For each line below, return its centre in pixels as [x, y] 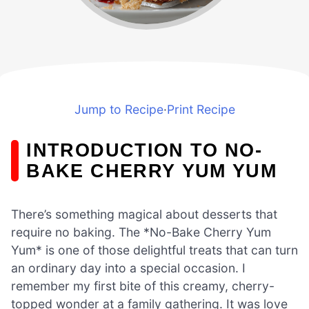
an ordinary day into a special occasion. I [128, 268]
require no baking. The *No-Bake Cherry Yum [141, 232]
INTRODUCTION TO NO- [144, 150]
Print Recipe [201, 109]
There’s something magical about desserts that [144, 214]
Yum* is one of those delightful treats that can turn [154, 250]
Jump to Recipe [119, 109]
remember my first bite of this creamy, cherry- [143, 286]
